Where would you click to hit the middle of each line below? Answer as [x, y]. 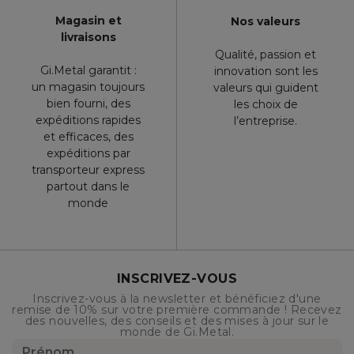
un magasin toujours [88, 87]
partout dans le [88, 187]
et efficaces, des [88, 137]
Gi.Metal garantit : [88, 71]
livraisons [88, 38]
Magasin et [88, 21]
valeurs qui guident [265, 88]
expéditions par [88, 154]
